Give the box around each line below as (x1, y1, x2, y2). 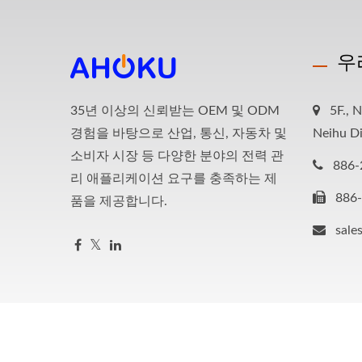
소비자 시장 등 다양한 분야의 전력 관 (70, 149, 284, 162)
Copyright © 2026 (70, 344, 164, 356)
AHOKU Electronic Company (164, 344, 308, 356)
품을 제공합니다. (70, 195, 167, 208)
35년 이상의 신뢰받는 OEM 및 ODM (70, 104, 280, 117)
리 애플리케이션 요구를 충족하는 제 (70, 172, 277, 185)
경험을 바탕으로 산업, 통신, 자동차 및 (70, 127, 287, 140)
